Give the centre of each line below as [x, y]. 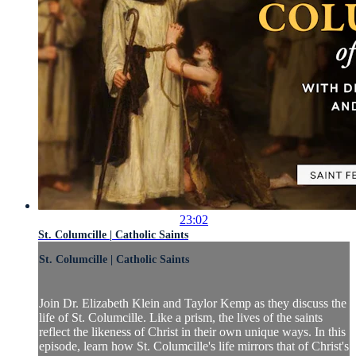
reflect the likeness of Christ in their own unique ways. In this [192, 332]
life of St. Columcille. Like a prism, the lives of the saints [181, 318]
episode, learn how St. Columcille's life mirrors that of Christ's [194, 346]
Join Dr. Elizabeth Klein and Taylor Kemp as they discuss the [193, 304]
